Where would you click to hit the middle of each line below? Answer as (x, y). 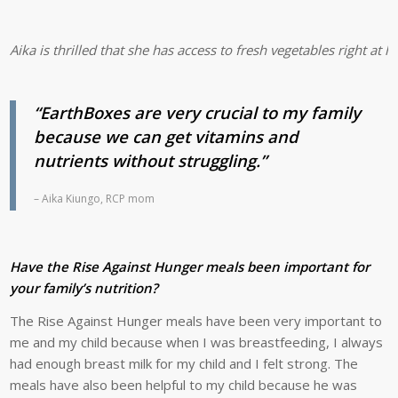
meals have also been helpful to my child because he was (184, 385)
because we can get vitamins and (167, 137)
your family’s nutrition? (84, 288)
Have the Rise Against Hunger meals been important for (190, 267)
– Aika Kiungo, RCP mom (95, 199)
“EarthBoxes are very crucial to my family (198, 113)
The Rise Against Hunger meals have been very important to (196, 321)
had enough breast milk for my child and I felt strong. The (184, 364)
